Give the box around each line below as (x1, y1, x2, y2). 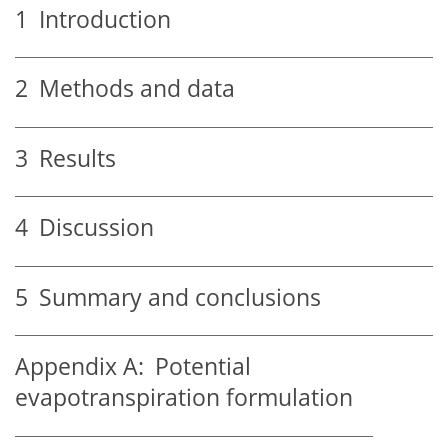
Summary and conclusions (28, 281, 321, 313)
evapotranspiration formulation (15, 382, 353, 414)
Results (28, 142, 116, 174)
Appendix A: (15, 351, 144, 383)
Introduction (28, 3, 171, 35)
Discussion (28, 212, 154, 244)
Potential (144, 351, 251, 383)
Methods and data (28, 73, 235, 105)
